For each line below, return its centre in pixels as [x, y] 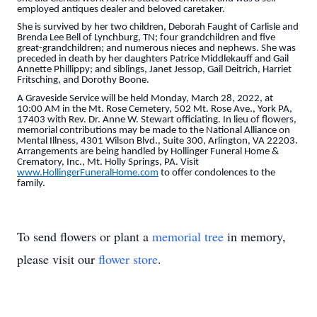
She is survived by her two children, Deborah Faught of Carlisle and [158, 28]
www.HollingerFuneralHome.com [88, 173]
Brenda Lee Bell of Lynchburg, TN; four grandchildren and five [146, 38]
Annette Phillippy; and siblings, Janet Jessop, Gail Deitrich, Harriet [154, 70]
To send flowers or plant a [85, 236]
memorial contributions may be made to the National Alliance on [154, 130]
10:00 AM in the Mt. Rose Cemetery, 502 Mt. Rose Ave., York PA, [155, 109]
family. [31, 183]
